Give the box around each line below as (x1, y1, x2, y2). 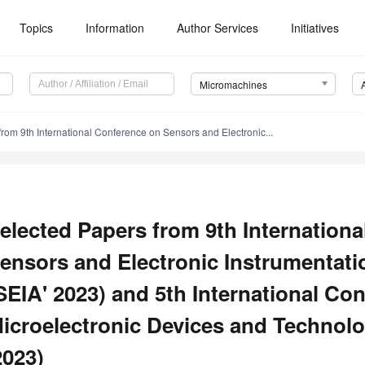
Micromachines (199, 77, 267, 92)
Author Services (177, 20, 259, 36)
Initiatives (291, 20, 340, 36)
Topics (20, 20, 54, 36)
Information (86, 20, 145, 36)
